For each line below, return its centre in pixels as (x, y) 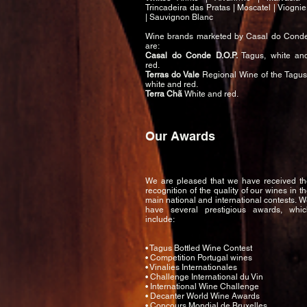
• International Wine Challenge (202, 286)
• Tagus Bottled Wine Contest (199, 248)
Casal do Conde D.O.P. (192, 56)
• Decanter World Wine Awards (202, 296)
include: (160, 219)
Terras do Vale (172, 75)
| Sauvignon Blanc (179, 17)
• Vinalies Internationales (191, 267)
